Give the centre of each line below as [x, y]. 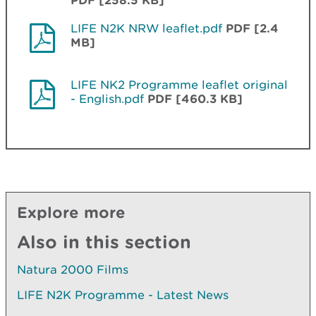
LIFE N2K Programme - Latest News [123, 294]
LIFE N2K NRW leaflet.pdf [146, 28]
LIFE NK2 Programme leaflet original [179, 84]
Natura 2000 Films [73, 269]
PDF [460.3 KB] [195, 98]
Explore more [71, 212]
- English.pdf [107, 98]
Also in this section [104, 241]
